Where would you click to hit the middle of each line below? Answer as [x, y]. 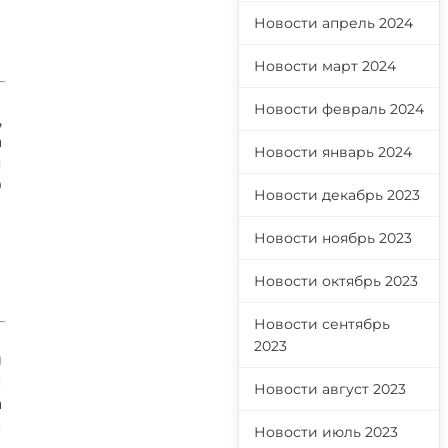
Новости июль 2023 [326, 432]
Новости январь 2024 [333, 152]
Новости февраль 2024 [339, 109]
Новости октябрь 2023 [336, 281]
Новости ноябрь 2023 [333, 238]
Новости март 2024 [325, 66]
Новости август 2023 [330, 389]
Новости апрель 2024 [333, 23]
